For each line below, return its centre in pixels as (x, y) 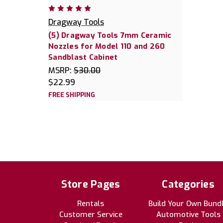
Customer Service (91, 214)
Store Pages (91, 184)
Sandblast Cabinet (83, 57)
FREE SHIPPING (72, 95)
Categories (188, 184)
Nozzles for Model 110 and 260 (107, 46)
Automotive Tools (188, 214)
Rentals (91, 203)
